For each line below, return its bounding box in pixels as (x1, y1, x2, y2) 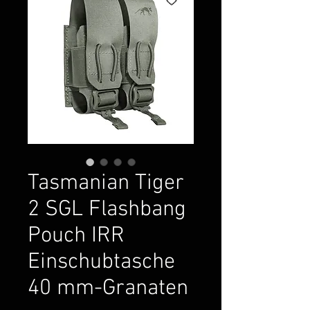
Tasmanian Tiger (28, 170, 184, 197)
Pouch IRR (28, 222, 125, 249)
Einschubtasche (28, 248, 175, 275)
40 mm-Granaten (28, 275, 188, 302)
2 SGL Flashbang (28, 196, 186, 223)
